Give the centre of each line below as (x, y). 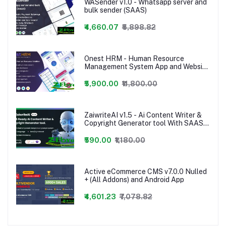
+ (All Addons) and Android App (134, 179)
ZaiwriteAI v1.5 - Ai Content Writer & (143, 115)
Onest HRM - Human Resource (134, 58)
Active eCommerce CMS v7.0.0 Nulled (145, 171)
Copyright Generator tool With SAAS (144, 123)
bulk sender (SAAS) (115, 10)
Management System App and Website (147, 66)
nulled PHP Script (113, 131)
